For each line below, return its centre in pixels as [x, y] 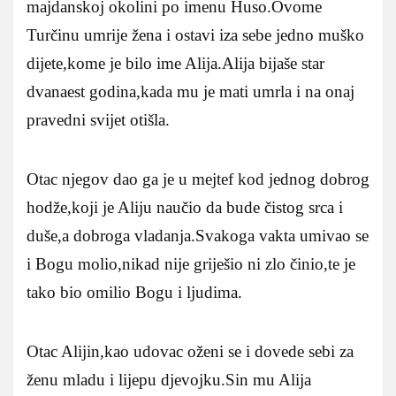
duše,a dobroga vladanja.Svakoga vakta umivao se [198, 235]
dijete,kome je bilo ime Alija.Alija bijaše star [175, 63]
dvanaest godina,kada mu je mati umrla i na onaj [190, 91]
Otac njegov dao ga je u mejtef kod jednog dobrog [198, 179]
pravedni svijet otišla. [98, 119]
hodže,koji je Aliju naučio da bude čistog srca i [185, 207]
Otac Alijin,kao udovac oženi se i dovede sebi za [190, 351]
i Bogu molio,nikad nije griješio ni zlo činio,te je [191, 263]
